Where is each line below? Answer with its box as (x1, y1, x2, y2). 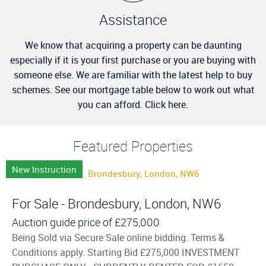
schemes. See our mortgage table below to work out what (11, 83, 255, 96)
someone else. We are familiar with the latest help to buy (14, 68, 252, 81)
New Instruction (12, 163, 77, 175)
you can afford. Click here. (78, 98, 188, 111)
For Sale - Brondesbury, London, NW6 (12, 195, 221, 212)
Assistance (99, 10, 167, 29)
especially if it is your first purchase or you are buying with (10, 53, 256, 66)
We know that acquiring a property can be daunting (24, 39, 242, 52)
